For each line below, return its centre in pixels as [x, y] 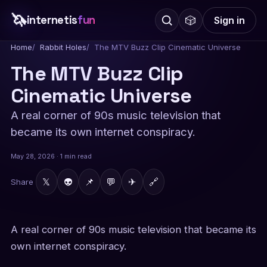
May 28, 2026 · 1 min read [51, 156]
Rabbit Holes [63, 47]
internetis [52, 20]
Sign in [230, 20]
